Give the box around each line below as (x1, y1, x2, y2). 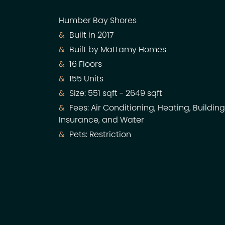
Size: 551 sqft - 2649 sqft (67, 87, 162, 100)
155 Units (67, 73, 103, 86)
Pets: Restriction (67, 129, 131, 142)
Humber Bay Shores (59, 15, 137, 28)
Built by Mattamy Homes (67, 44, 166, 57)
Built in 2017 (67, 29, 114, 42)
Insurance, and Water (59, 114, 144, 127)
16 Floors (67, 58, 102, 71)
